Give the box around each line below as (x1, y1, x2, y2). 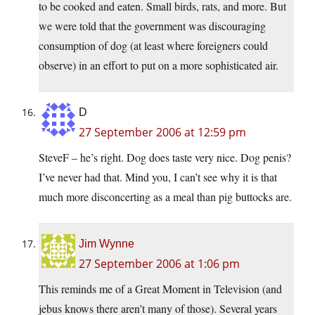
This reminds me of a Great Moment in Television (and (39, 281, 282, 297)
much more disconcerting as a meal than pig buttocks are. (39, 189, 292, 205)
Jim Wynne (79, 238, 134, 250)
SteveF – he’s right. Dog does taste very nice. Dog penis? (39, 150, 291, 165)
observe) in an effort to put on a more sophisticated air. (39, 58, 278, 73)
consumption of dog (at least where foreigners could (39, 38, 268, 53)
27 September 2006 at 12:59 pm (79, 124, 246, 141)
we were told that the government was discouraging (39, 18, 266, 34)
